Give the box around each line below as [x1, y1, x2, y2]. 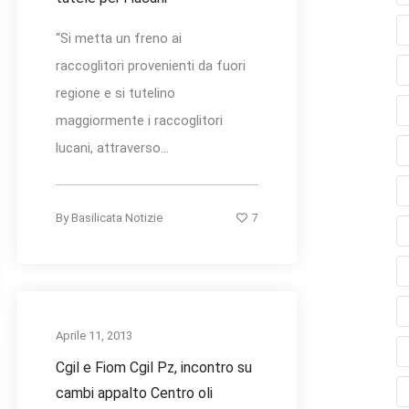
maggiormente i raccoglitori [56, 112, 223, 130]
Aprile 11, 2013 [56, 329, 132, 343]
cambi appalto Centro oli [56, 384, 213, 403]
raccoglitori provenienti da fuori [56, 58, 246, 75]
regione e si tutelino [56, 85, 175, 102]
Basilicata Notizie [71, 211, 163, 225]
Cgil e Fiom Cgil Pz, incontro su [56, 359, 252, 377]
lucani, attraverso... [56, 140, 169, 157]
